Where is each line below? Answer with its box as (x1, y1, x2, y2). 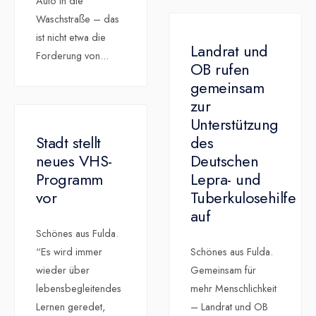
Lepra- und (190, 168, 261, 191)
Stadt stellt (36, 131, 101, 154)
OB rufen (190, 58, 250, 81)
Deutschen (190, 150, 259, 173)
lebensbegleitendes (36, 281, 121, 296)
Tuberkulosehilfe (190, 186, 296, 209)
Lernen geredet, (36, 300, 105, 315)
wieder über (36, 263, 90, 278)
